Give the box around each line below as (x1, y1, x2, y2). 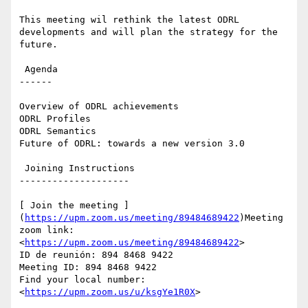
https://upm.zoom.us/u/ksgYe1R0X (25, 287, 195, 298)
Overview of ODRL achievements (19, 101, 179, 112)
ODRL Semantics (19, 126, 96, 137)
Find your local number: (19, 274, 146, 285)
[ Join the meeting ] (19, 200, 129, 211)
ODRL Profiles (19, 113, 91, 124)
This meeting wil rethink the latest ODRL (19, 14, 239, 25)
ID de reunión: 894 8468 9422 (19, 250, 173, 261)
